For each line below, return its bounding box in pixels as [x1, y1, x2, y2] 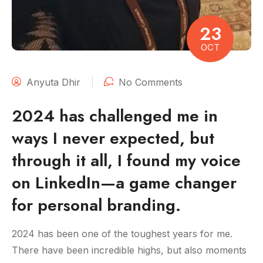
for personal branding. [12, 193, 181, 218]
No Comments [119, 76, 183, 89]
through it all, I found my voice [12, 149, 241, 173]
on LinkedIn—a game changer [12, 171, 237, 195]
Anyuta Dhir [26, 76, 80, 89]
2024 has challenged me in [12, 104, 218, 129]
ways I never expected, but [12, 126, 214, 151]
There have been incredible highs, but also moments [12, 244, 247, 257]
